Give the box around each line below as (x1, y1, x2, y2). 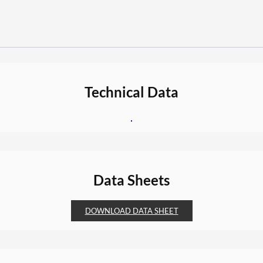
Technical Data (85, 83, 178, 101)
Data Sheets (93, 171, 170, 189)
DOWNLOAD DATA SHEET (85, 205, 178, 215)
